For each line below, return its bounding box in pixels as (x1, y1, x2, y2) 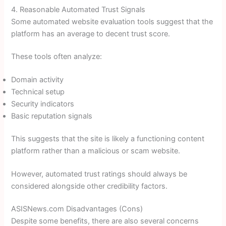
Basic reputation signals (11, 111, 93, 121)
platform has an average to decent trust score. (11, 29, 171, 38)
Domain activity (11, 75, 64, 84)
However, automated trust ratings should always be (11, 169, 188, 179)
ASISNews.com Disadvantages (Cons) (11, 204, 143, 214)
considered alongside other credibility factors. (11, 181, 168, 191)
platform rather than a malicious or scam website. (11, 146, 181, 156)
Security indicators (11, 99, 75, 108)
